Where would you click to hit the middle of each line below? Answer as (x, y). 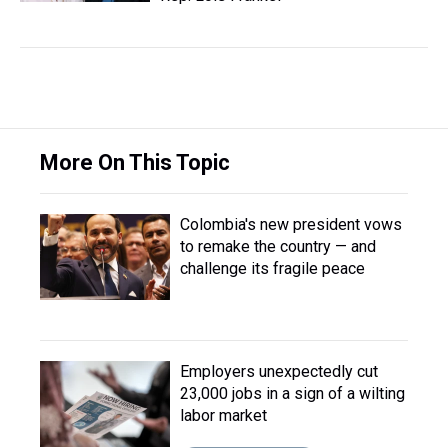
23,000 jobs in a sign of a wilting (292, 393)
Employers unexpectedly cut (279, 371)
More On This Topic (135, 162)
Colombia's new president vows (291, 224)
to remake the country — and (278, 246)
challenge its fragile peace (272, 268)
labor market (223, 415)
